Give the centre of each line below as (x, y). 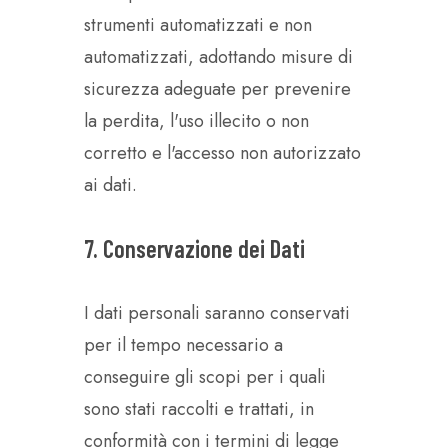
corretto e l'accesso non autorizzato (222, 153)
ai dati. (110, 185)
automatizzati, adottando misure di (218, 57)
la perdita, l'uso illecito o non (196, 121)
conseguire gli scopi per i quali (205, 377)
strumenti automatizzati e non (198, 25)
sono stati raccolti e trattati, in (199, 409)
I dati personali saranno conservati (217, 313)
